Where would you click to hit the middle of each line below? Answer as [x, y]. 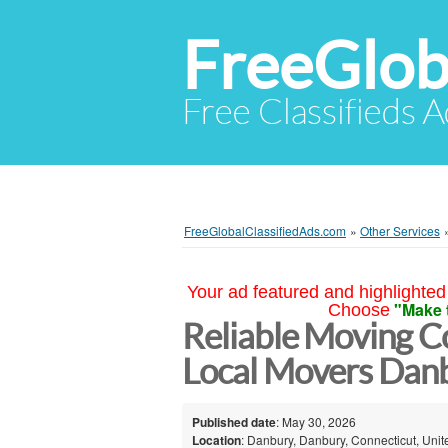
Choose [358, 310]
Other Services [400, 230]
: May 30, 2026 [316, 421]
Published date [234, 421]
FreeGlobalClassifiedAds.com [265, 230]
